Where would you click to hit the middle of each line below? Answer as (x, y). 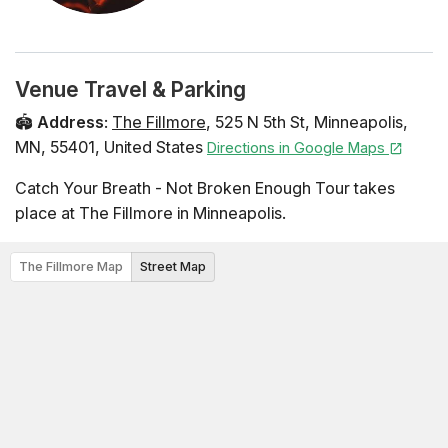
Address (70, 121)
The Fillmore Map (71, 266)
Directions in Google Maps (298, 147)
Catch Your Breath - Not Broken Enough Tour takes (205, 187)
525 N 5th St (260, 121)
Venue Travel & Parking (130, 89)
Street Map (173, 266)
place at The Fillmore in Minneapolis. (150, 212)
